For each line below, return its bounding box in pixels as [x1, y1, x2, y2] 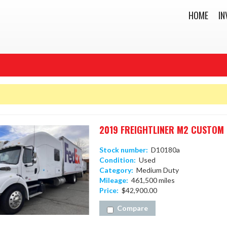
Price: [99, 186, 119, 195]
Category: [99, 166, 133, 174]
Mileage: [99, 176, 128, 184]
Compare [117, 204, 148, 212]
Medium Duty [133, 166, 179, 174]
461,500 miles [128, 176, 175, 184]
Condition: [99, 156, 136, 164]
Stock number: [99, 145, 148, 154]
